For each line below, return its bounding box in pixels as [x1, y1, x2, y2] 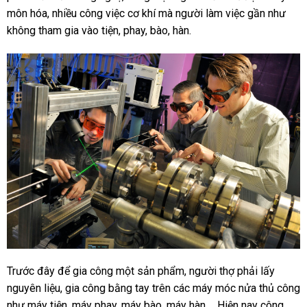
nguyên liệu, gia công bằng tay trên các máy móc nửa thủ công [6, 282, 300, 295]
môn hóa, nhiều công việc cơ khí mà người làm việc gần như [6, 6, 286, 20]
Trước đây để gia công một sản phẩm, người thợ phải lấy [6, 265, 275, 278]
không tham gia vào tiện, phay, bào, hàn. [6, 23, 191, 37]
